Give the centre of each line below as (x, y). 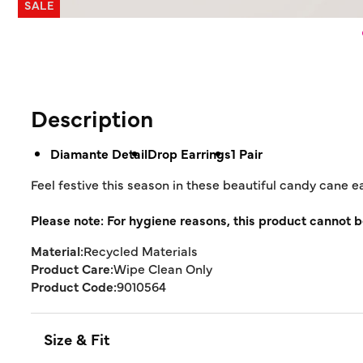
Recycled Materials (141, 250)
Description (92, 117)
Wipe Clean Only (163, 268)
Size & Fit (77, 339)
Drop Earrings (189, 153)
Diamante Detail (99, 153)
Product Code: (74, 286)
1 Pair (247, 153)
